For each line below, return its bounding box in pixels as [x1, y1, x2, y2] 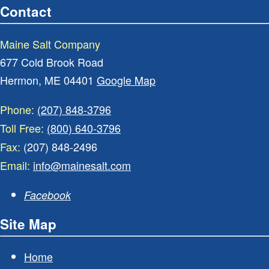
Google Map [97, 71, 156, 88]
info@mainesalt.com [33, 157, 131, 173]
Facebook [24, 187, 71, 202]
